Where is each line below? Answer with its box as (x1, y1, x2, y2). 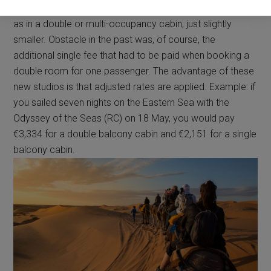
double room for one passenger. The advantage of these (13, 65, 255, 77)
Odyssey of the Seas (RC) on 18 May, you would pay (13, 113, 235, 125)
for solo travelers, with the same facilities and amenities (13, 2, 249, 15)
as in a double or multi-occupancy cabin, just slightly (13, 18, 232, 30)
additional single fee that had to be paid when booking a (13, 50, 250, 62)
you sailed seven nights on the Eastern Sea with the (13, 97, 230, 109)
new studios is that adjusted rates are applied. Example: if (13, 81, 256, 93)
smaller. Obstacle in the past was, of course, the (13, 34, 216, 46)
